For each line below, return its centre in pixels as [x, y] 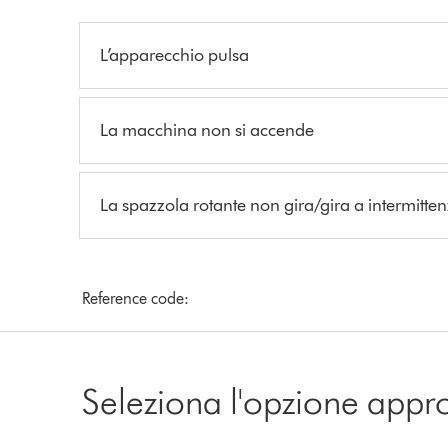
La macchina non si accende [207, 129]
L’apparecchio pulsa [175, 54]
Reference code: [136, 298]
